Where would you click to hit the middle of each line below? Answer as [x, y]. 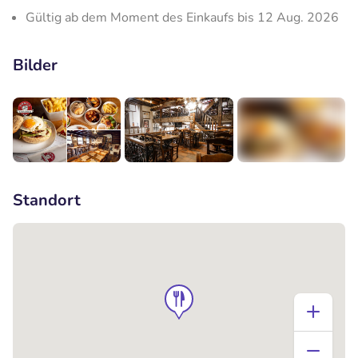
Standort [47, 200]
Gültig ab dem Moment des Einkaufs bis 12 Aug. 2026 [182, 17]
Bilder [35, 65]
